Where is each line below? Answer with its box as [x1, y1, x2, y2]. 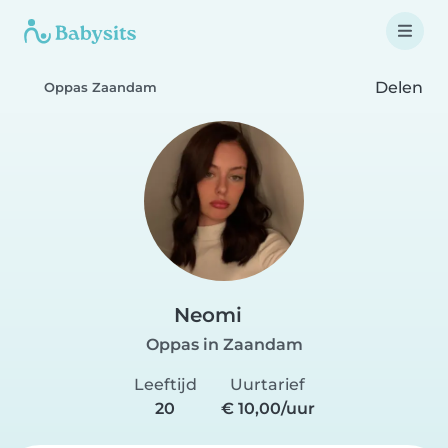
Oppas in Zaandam [145, 335, 303, 354]
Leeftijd [133, 375, 197, 394]
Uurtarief [230, 375, 305, 394]
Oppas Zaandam [44, 80, 157, 95]
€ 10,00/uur [220, 399, 315, 418]
